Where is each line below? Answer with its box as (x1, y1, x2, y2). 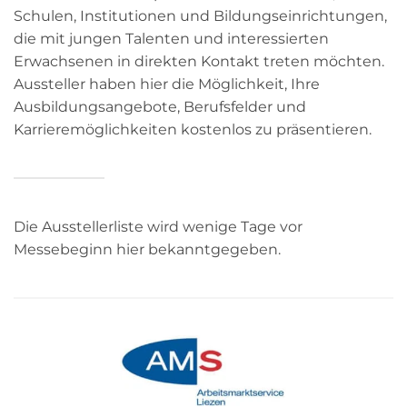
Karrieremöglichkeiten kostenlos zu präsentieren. (14, 120, 372, 138)
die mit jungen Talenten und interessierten (14, 29, 329, 47)
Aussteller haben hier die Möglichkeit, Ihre (14, 74, 320, 93)
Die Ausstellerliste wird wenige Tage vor (14, 217, 303, 235)
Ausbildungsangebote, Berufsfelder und (14, 97, 306, 115)
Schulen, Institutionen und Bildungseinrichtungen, (14, 6, 387, 25)
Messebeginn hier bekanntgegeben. (14, 240, 281, 258)
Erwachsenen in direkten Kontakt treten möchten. (14, 52, 384, 70)
